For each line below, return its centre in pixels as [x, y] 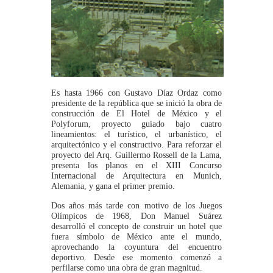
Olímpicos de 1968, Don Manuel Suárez [136, 215]
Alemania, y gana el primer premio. [113, 186]
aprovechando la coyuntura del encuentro [136, 246]
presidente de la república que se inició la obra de [136, 103]
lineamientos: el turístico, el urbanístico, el [136, 134]
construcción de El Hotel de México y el [136, 114]
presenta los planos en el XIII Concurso [136, 165]
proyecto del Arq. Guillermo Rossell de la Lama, [136, 155]
